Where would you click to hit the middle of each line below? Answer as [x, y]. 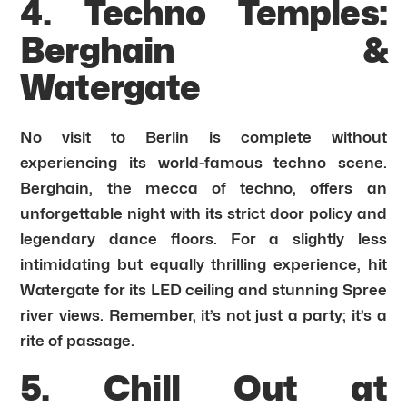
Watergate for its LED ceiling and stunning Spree [203, 289]
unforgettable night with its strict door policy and [203, 213]
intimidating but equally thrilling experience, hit [203, 264]
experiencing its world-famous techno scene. [203, 162]
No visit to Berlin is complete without [203, 137]
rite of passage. [78, 340]
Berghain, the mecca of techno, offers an [203, 188]
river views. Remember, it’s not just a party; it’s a [203, 315]
